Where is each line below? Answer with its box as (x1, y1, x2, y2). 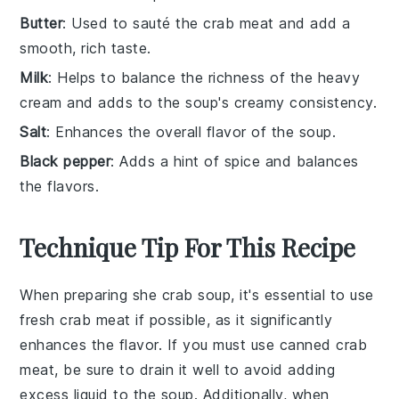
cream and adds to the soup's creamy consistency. (20, 93, 378, 111)
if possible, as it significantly (130, 310, 333, 329)
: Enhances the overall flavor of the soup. (46, 122, 337, 141)
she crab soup (132, 285, 232, 304)
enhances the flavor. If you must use (20, 335, 280, 354)
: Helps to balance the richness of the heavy (48, 68, 361, 86)
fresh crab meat (20, 310, 131, 329)
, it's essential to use (231, 285, 374, 304)
